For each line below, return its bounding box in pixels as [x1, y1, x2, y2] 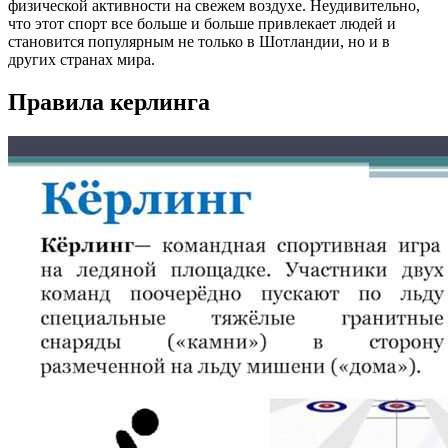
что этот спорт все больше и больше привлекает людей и [8, 14, 396, 32]
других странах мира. [8, 50, 155, 68]
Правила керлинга [8, 88, 210, 115]
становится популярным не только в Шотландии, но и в [8, 32, 390, 50]
